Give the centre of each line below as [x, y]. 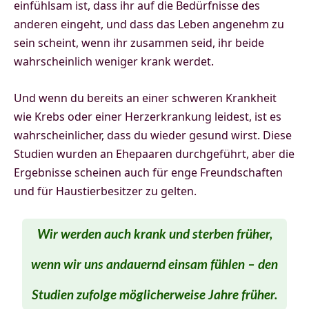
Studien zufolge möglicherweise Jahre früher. [154, 295]
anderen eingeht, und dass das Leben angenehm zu [149, 24]
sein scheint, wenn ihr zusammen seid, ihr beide [139, 42]
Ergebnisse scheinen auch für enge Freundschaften [148, 172]
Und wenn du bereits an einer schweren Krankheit [145, 98]
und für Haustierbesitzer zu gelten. [105, 191]
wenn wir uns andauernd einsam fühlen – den [154, 265]
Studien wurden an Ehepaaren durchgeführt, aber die [154, 153]
